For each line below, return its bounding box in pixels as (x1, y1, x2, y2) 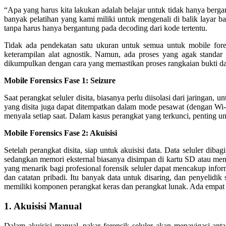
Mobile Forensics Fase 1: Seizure (4, 76, 116, 85)
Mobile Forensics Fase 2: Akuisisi (4, 129, 117, 138)
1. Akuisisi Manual (4, 200, 82, 211)
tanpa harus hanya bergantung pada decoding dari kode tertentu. (4, 24, 207, 33)
